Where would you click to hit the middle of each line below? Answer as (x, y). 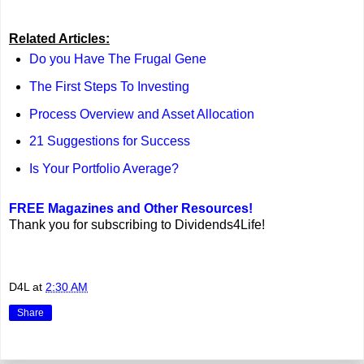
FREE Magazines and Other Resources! (131, 209)
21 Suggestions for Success (109, 141)
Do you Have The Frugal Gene (117, 58)
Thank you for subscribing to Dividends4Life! (137, 225)
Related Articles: (59, 38)
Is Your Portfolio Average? (104, 169)
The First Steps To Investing (109, 86)
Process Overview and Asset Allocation (141, 114)
